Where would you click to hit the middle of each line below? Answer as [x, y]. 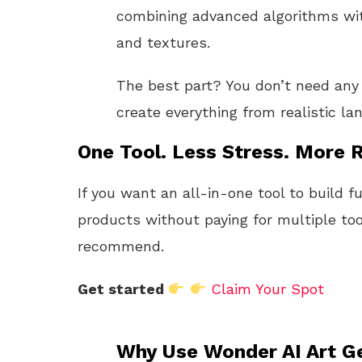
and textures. [163, 42]
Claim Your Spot [267, 289]
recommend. [121, 246]
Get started [123, 289]
